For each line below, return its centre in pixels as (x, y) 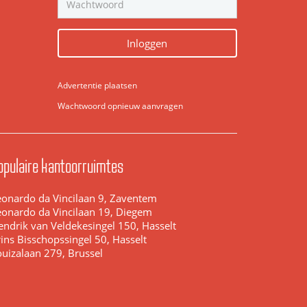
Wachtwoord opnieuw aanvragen (120, 106)
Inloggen (147, 43)
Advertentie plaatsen (97, 85)
